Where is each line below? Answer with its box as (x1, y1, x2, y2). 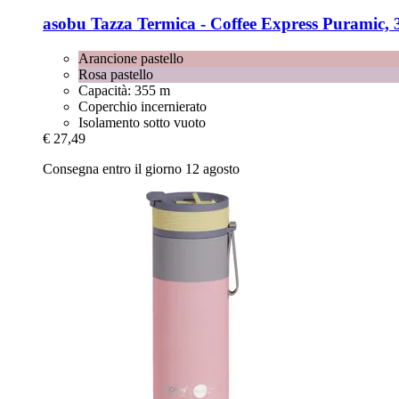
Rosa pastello (78, 67, 153, 83)
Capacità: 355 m (78, 83, 170, 99)
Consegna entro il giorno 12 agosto (43, 161, 240, 177)
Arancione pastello (78, 51, 183, 67)
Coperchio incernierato (78, 99, 207, 115)
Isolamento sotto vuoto (78, 115, 206, 131)
